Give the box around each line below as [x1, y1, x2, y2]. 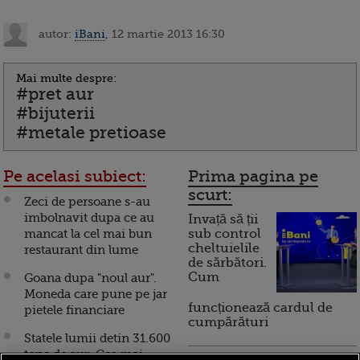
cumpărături [188, 315, 268, 330]
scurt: [188, 186, 232, 205]
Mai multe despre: [16, 72, 117, 85]
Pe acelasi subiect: [3, 167, 146, 186]
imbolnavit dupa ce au [24, 211, 154, 226]
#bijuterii [16, 104, 95, 124]
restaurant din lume [24, 243, 138, 258]
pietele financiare [24, 303, 125, 318]
